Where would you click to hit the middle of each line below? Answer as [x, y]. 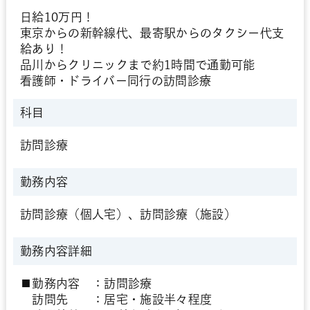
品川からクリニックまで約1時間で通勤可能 [137, 65]
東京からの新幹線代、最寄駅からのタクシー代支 [152, 33]
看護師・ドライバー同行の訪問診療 [116, 81]
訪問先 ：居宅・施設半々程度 [116, 299]
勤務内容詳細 [56, 251]
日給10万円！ [57, 17]
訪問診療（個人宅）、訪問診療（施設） [128, 214]
